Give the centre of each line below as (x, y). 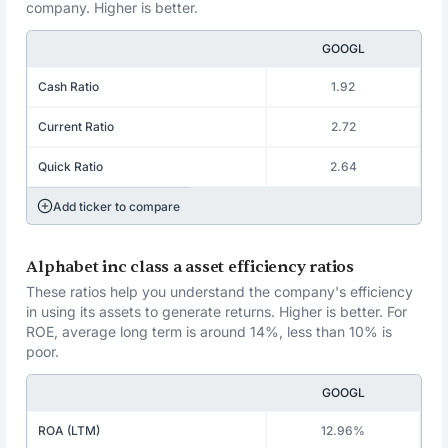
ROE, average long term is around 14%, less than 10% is (209, 331)
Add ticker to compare (117, 206)
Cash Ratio (69, 86)
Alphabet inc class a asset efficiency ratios (190, 267)
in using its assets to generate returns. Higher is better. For (217, 311)
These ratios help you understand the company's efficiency (220, 291)
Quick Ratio (71, 166)
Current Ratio (76, 126)
